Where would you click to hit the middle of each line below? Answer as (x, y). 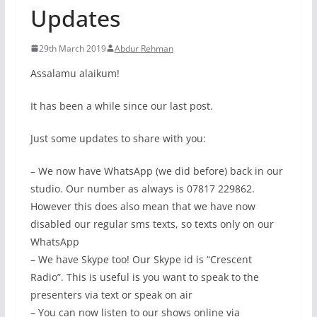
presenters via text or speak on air (111, 294)
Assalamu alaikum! (75, 73)
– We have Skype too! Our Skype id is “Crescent (141, 259)
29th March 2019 (72, 48)
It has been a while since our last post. (121, 105)
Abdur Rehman (144, 48)
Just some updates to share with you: (118, 138)
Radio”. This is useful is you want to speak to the (144, 277)
